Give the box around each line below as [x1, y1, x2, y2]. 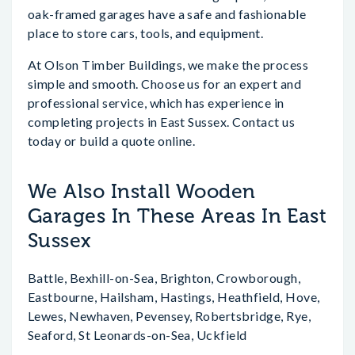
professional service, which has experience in [28, 95, 284, 110]
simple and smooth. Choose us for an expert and [28, 76, 302, 91]
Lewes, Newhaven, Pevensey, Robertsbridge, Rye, [28, 308, 311, 323]
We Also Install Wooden [28, 179, 256, 204]
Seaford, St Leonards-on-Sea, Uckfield [28, 327, 247, 342]
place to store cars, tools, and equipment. [28, 25, 264, 40]
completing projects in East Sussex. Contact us [28, 114, 296, 129]
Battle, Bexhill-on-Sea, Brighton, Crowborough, [28, 270, 301, 285]
